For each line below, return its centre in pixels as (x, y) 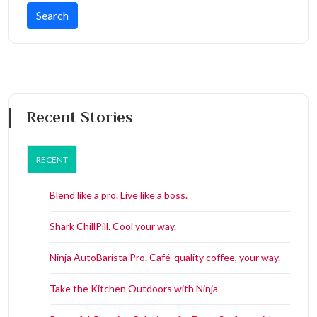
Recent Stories (80, 119)
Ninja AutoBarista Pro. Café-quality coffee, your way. (165, 257)
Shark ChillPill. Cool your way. (113, 226)
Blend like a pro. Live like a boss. (119, 195)
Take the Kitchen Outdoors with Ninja (134, 288)
